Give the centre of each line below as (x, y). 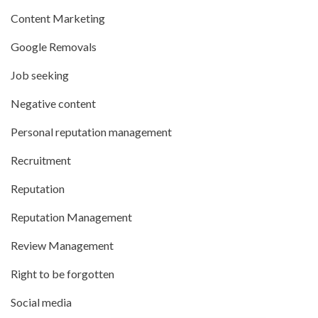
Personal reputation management (91, 132)
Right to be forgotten (62, 274)
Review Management (62, 246)
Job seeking (40, 75)
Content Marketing (58, 18)
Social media (41, 302)
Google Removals (54, 47)
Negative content (53, 104)
